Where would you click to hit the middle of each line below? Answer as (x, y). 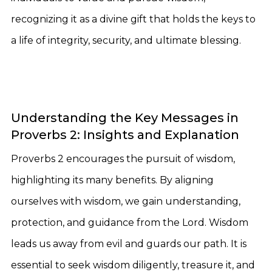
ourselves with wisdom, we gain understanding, (126, 201)
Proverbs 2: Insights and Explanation (125, 135)
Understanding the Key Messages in (125, 118)
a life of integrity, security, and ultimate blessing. (126, 40)
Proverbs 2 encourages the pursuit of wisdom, (123, 159)
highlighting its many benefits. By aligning (112, 180)
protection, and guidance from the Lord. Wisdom (130, 223)
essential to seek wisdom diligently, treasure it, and (133, 265)
